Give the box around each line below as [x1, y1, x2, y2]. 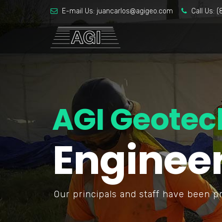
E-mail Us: [60, 7, 97, 15]
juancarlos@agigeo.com [97, 7, 173, 15]
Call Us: [189, 7, 217, 15]
